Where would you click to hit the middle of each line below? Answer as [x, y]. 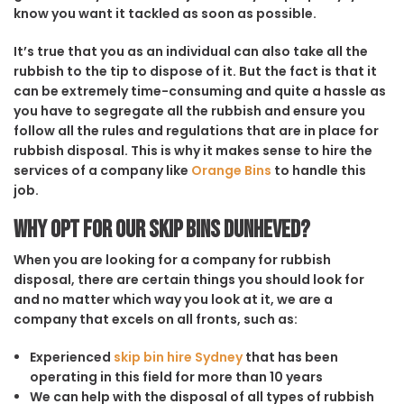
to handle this [319, 170]
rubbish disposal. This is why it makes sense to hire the [193, 150]
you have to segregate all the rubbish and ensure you [189, 110]
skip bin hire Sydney [178, 357]
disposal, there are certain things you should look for [189, 279]
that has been [290, 357]
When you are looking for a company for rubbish [172, 259]
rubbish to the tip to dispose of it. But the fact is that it [195, 71]
